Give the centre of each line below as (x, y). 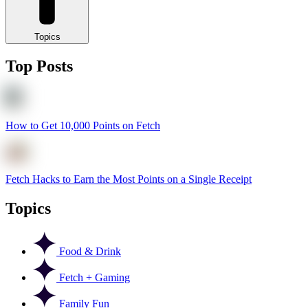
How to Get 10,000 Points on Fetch (83, 126)
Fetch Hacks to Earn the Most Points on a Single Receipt (129, 179)
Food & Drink (89, 252)
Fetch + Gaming (93, 278)
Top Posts (39, 66)
